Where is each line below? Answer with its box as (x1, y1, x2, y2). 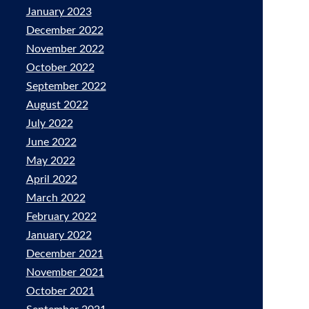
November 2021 (26, 267, 104, 278)
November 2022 (26, 43, 104, 54)
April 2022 (26, 174, 77, 185)
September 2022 (26, 81, 106, 92)
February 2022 (26, 211, 97, 222)
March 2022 (26, 192, 86, 203)
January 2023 (26, 6, 92, 17)
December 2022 (26, 25, 103, 36)
